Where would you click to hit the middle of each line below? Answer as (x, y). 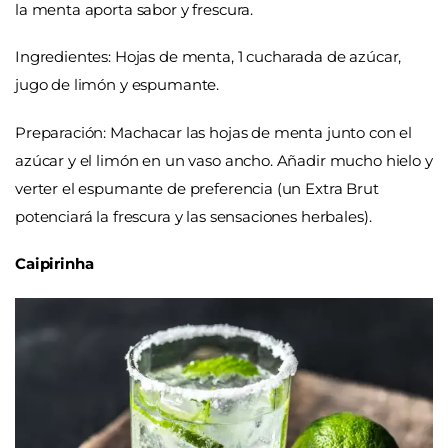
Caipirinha (54, 264)
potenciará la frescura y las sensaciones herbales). (193, 216)
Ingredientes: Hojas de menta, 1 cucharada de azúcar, (208, 57)
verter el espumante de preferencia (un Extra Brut (197, 188)
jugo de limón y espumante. (117, 85)
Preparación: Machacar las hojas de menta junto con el (214, 132)
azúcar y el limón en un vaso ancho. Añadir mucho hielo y (224, 160)
